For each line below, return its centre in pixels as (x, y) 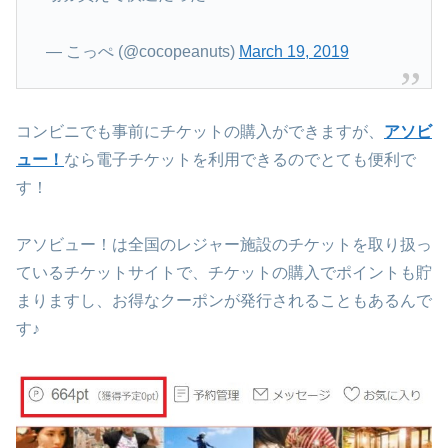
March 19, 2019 (293, 51)
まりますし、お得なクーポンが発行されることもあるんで (224, 300)
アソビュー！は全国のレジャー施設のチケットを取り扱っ (224, 244)
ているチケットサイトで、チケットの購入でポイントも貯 (224, 272)
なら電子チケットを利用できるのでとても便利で (240, 160)
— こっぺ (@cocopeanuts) (142, 51)
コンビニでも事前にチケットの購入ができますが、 (200, 132)
